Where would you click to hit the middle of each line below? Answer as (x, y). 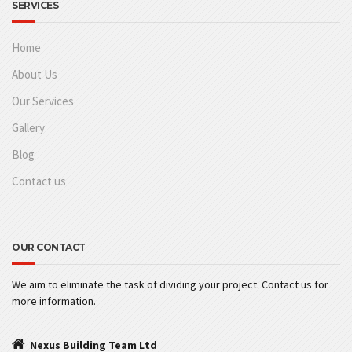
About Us (35, 75)
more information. (54, 301)
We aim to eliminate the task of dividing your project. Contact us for (170, 285)
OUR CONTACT (49, 247)
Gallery (28, 128)
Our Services (43, 101)
